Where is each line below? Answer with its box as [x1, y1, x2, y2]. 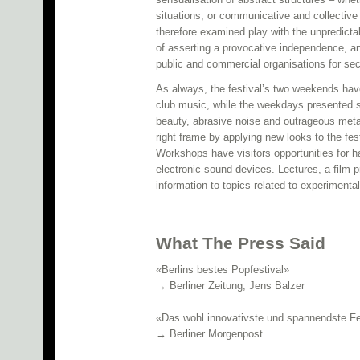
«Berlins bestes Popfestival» [156, 264, 289, 276]
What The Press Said [156, 234, 325, 253]
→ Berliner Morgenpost [156, 328, 263, 341]
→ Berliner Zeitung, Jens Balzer [156, 280, 305, 292]
